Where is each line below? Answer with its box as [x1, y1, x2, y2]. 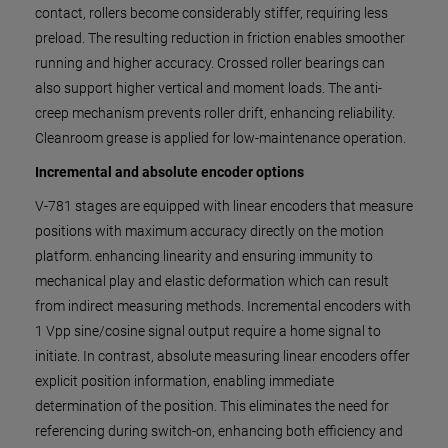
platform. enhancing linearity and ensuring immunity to [35, 248, 373, 264]
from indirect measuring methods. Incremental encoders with [35, 298, 411, 314]
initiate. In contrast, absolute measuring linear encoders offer [35, 348, 410, 364]
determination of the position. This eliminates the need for [35, 398, 389, 414]
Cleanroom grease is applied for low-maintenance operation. [35, 130, 406, 146]
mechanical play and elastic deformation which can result [35, 273, 389, 289]
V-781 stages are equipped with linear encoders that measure [35, 198, 413, 214]
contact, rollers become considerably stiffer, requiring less [35, 5, 388, 21]
